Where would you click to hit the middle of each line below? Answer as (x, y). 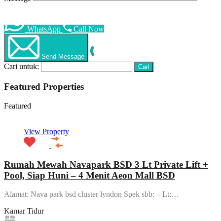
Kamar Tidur (24, 211)
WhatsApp (44, 29)
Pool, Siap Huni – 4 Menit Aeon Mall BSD (90, 175)
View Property (46, 131)
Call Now (89, 29)
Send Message (63, 57)
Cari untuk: (21, 67)
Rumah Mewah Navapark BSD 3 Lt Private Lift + (106, 164)
